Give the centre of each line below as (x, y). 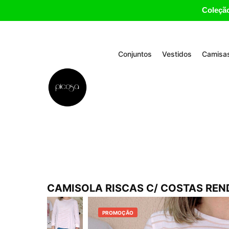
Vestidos (177, 54)
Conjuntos (135, 54)
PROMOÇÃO (118, 213)
